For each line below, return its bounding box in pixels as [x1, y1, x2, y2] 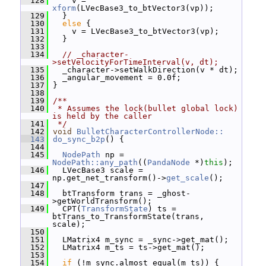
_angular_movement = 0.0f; [48, 73, 181, 82]
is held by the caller [52, 112, 152, 121]
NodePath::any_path [52, 158, 138, 167]
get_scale [166, 173, 209, 182]
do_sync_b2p [53, 135, 105, 144]
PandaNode [147, 158, 190, 167]
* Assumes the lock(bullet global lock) [53, 104, 238, 113]
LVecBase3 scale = [48, 166, 143, 175]
